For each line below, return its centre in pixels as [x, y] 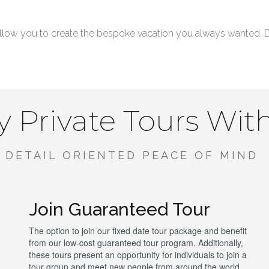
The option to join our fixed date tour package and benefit [138, 231]
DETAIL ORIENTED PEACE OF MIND [134, 155]
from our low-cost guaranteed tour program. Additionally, [136, 243]
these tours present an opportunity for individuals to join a [138, 255]
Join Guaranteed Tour [120, 209]
